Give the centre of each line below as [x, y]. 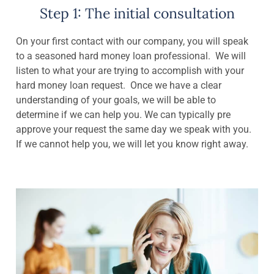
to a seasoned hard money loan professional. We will [131, 56]
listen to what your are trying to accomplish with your [130, 70]
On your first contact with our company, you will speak [132, 41]
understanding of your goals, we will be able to [116, 100]
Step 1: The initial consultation [137, 13]
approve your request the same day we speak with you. [135, 129]
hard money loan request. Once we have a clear [119, 85]
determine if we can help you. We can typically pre [123, 114]
